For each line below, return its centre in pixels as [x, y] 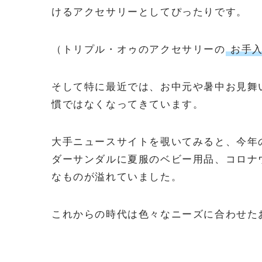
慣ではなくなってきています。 [128, 104]
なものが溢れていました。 [117, 177]
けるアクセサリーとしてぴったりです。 [149, 12]
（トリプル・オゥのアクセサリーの [139, 49]
